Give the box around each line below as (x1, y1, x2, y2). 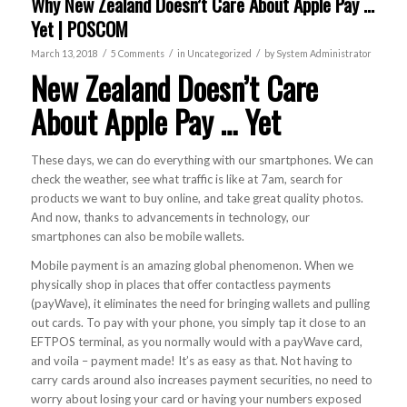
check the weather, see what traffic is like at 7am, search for (30, 172, 342, 187)
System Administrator (275, 48, 372, 60)
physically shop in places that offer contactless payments (30, 277, 331, 293)
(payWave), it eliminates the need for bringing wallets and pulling (30, 296, 370, 312)
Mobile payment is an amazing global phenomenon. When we (30, 258, 353, 273)
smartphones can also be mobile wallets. (30, 229, 244, 244)
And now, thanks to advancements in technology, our (30, 210, 310, 225)
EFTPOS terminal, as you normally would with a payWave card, (30, 334, 362, 350)
